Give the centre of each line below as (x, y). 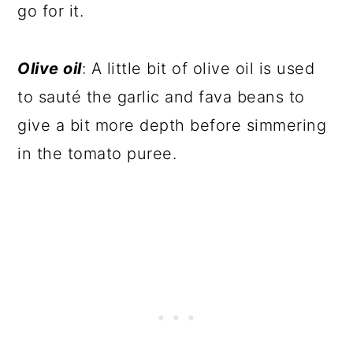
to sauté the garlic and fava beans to (161, 97)
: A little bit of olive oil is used (198, 69)
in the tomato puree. (97, 154)
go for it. (51, 11)
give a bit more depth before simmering (172, 125)
